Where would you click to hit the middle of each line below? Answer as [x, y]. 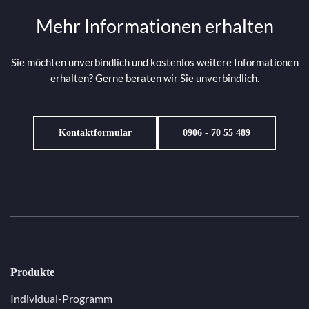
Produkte [32, 272]
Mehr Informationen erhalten [154, 26]
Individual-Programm [61, 299]
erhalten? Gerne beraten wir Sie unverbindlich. [154, 78]
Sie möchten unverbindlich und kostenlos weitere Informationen [154, 62]
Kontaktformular [95, 132]
